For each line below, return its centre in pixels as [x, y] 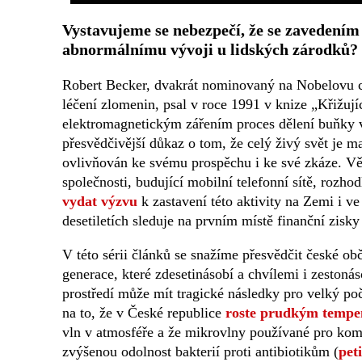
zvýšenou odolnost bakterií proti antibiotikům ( [200, 352]
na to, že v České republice [144, 313]
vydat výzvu [100, 202]
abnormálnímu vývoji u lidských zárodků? [210, 50]
